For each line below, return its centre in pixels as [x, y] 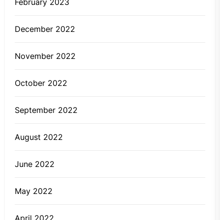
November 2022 [45, 56]
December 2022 [45, 29]
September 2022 [46, 110]
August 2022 [39, 137]
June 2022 [35, 164]
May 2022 [34, 191]
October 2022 [41, 83]
